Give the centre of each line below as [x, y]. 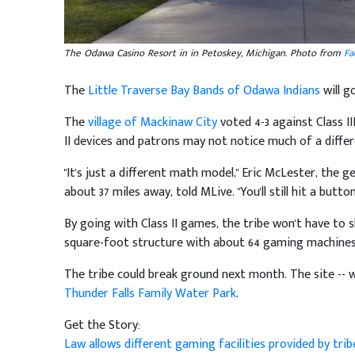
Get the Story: [102, 325]
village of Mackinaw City [152, 122]
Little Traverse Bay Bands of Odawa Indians [204, 91]
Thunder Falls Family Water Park [150, 294]
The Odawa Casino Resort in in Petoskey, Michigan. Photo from [204, 53]
